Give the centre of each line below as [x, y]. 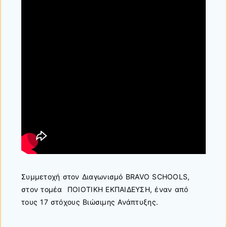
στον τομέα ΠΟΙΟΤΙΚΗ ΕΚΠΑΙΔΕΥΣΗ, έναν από [105, 189]
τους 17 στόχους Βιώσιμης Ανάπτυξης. [90, 202]
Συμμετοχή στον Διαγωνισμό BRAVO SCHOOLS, [106, 176]
